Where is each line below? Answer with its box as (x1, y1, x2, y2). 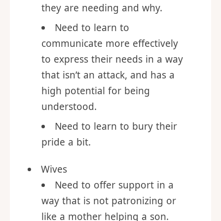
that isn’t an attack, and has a (41, 95, 175, 108)
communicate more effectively (41, 64, 178, 76)
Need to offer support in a (55, 205, 174, 218)
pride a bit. (41, 162, 91, 175)
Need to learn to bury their (55, 147, 177, 159)
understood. (41, 127, 97, 140)
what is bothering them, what (41, 12, 176, 25)
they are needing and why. (41, 28, 162, 41)
